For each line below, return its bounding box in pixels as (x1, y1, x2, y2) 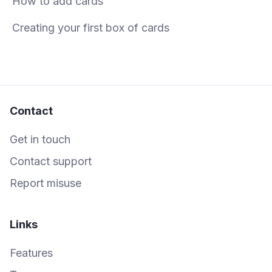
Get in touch (10, 133, 70, 146)
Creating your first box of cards (12, 21, 169, 35)
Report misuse (10, 177, 81, 190)
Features (10, 246, 53, 260)
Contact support (10, 155, 92, 168)
